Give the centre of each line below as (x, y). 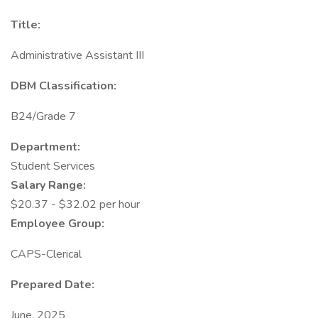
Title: (26, 25)
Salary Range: (48, 185)
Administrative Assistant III (77, 55)
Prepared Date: (53, 285)
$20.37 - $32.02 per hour (75, 204)
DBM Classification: (64, 86)
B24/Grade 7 (43, 116)
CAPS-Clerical (46, 254)
